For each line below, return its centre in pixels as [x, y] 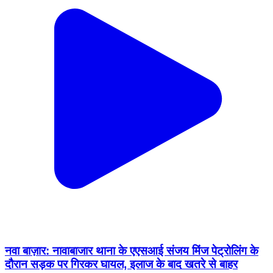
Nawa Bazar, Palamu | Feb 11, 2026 [83, 217]
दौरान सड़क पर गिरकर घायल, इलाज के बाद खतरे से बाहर [121, 193]
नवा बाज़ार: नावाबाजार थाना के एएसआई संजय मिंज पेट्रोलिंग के [132, 180]
